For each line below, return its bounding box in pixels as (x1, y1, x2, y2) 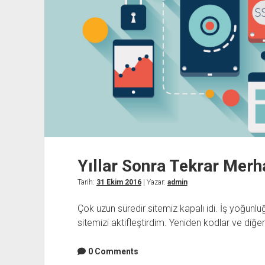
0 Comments (88, 246, 138, 256)
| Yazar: (141, 177, 167, 186)
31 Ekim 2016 (96, 177, 141, 186)
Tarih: (77, 177, 96, 186)
